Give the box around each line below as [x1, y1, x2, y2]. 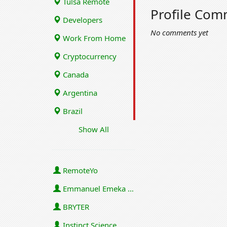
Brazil [61, 106, 83, 116]
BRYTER [61, 202, 89, 212]
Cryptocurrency [61, 51, 117, 61]
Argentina [61, 88, 97, 98]
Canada [61, 69, 89, 80]
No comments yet [150, 27, 208, 37]
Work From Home [61, 33, 126, 43]
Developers [61, 15, 102, 25]
